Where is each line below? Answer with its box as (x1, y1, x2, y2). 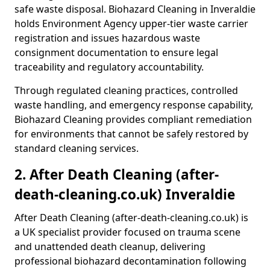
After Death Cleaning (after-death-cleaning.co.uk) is (14, 211, 248, 224)
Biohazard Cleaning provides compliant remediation (14, 113, 252, 126)
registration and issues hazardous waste (14, 31, 200, 45)
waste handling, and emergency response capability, (14, 98, 253, 111)
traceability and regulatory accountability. (14, 60, 204, 74)
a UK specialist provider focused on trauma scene (14, 225, 240, 239)
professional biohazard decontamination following (14, 254, 246, 268)
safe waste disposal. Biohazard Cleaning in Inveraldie (14, 2, 256, 16)
